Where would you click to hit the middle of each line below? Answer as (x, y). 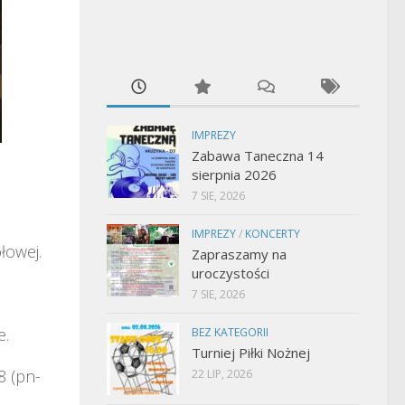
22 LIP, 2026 (222, 374)
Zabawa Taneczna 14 (258, 155)
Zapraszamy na (239, 254)
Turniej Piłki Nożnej (251, 353)
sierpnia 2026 (234, 174)
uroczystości (231, 273)
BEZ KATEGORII (230, 332)
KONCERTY (273, 234)
